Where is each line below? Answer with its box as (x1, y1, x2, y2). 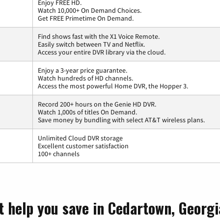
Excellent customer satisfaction (38, 141, 129, 150)
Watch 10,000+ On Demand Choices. (38, 5, 141, 15)
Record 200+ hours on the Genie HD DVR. (38, 99, 156, 109)
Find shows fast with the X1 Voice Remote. (38, 31, 160, 41)
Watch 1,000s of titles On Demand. (38, 107, 137, 116)
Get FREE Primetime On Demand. (38, 13, 134, 23)
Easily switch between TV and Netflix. (38, 39, 145, 49)
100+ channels (38, 149, 80, 158)
